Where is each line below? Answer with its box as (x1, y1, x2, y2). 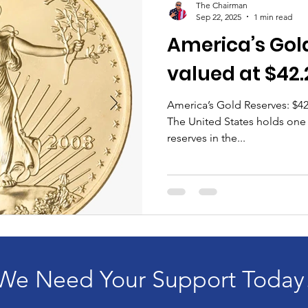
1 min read (254, 11, 292, 22)
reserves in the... (167, 131, 245, 144)
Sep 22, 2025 (196, 11, 241, 22)
